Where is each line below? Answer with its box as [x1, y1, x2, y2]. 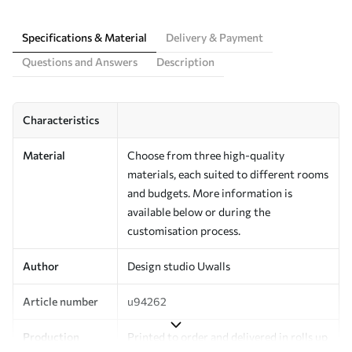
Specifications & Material [22, 30, 147, 44]
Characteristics [23, 112, 99, 126]
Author [23, 258, 59, 273]
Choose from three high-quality [127, 148, 284, 162]
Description [156, 54, 214, 68]
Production [23, 329, 79, 343]
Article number [23, 294, 98, 308]
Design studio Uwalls [127, 258, 230, 273]
